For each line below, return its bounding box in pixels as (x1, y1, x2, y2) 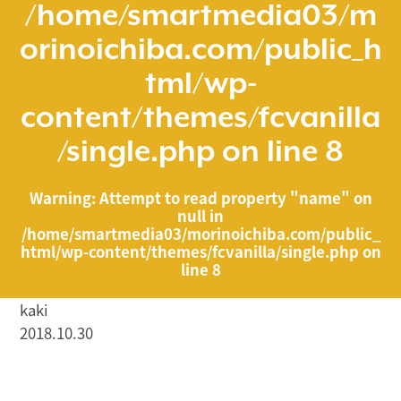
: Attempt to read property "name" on (90, 186, 372, 209)
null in (177, 204, 224, 226)
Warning (29, 186, 91, 209)
